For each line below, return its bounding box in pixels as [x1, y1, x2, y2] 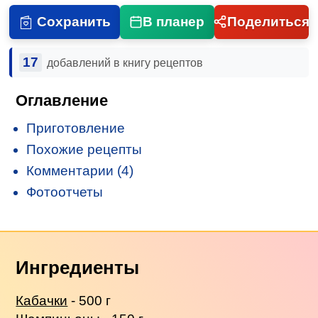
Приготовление [26, 120, 126, 136]
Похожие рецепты [26, 141, 143, 157]
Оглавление [16, 91, 109, 109]
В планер [143, 13, 205, 29]
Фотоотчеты [26, 184, 104, 199]
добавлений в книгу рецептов [46, 56, 203, 69]
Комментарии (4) [26, 163, 134, 178]
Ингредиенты [16, 257, 140, 278]
